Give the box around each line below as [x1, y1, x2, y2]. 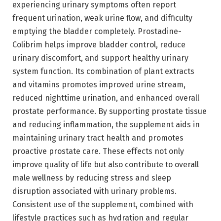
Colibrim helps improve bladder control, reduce [12, 40, 185, 50]
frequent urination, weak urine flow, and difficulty [12, 13, 192, 23]
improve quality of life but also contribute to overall [12, 160, 199, 170]
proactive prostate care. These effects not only [12, 147, 184, 156]
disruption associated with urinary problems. [12, 186, 177, 196]
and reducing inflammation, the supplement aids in [12, 120, 200, 130]
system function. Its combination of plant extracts [12, 67, 194, 76]
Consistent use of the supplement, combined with [12, 200, 193, 210]
